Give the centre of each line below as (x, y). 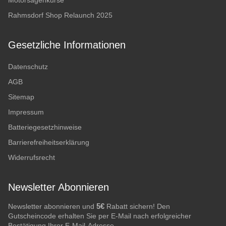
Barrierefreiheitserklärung (49, 143)
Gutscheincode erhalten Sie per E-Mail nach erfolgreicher (100, 216)
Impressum (26, 112)
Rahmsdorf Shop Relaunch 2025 (60, 15)
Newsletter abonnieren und (52, 207)
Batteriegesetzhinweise (45, 127)
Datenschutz (28, 67)
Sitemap (21, 97)
